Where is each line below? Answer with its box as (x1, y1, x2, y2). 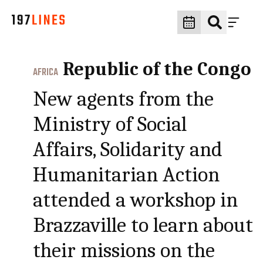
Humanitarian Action (33, 163, 220, 187)
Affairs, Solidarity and (33, 137, 223, 161)
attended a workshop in (33, 188, 238, 212)
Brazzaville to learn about (33, 213, 254, 237)
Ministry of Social (33, 112, 187, 136)
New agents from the (33, 87, 214, 111)
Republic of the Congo (63, 58, 252, 80)
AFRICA (33, 65, 59, 80)
